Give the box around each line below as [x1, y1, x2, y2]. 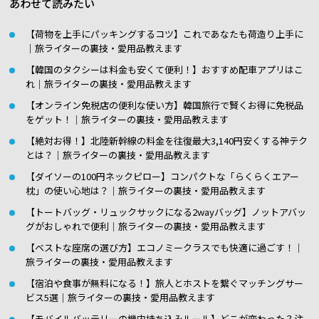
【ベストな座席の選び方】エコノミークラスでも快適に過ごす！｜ [26, 241, 303, 254]
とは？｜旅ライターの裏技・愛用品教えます [26, 148, 210, 162]
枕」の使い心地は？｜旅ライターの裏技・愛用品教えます [26, 184, 266, 197]
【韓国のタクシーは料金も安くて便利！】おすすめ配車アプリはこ [26, 63, 303, 76]
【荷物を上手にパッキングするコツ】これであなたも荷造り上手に [26, 27, 303, 41]
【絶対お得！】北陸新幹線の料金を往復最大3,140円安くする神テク [26, 134, 308, 147]
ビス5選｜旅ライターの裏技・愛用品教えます [26, 291, 215, 304]
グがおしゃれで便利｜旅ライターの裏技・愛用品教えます [26, 219, 266, 233]
